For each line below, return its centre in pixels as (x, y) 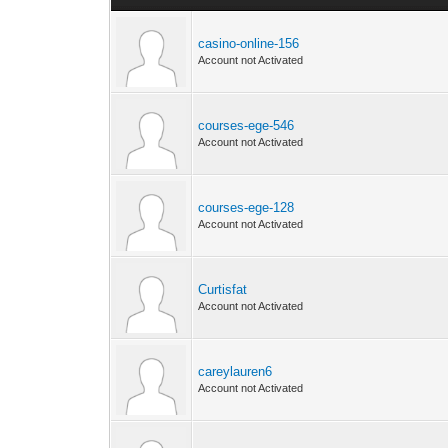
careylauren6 (235, 371)
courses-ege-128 (246, 207)
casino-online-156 (249, 43)
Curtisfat (223, 289)
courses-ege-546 (246, 125)
